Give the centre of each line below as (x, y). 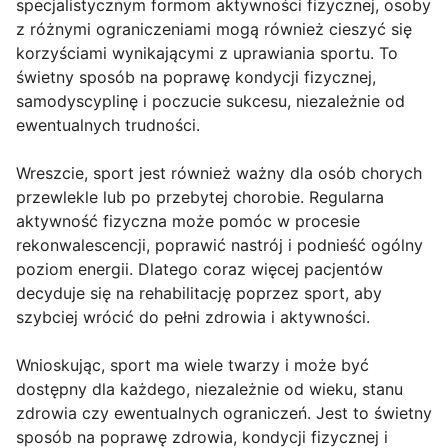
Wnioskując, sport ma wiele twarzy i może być (192, 365)
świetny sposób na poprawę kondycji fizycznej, (196, 77)
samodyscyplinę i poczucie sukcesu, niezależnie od (210, 101)
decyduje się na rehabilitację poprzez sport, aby (199, 293)
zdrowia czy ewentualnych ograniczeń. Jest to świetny (224, 413)
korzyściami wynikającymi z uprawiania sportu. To (207, 53)
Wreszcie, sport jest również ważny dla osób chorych (219, 173)
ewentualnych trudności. (108, 125)
